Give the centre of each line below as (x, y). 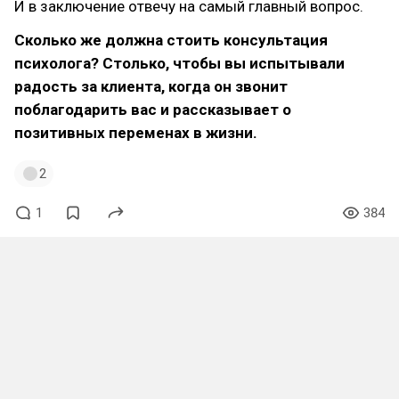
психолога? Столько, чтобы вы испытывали (179, 63)
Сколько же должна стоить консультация (171, 40)
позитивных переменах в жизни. (136, 133)
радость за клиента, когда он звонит (151, 86)
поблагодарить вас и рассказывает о (153, 110)
